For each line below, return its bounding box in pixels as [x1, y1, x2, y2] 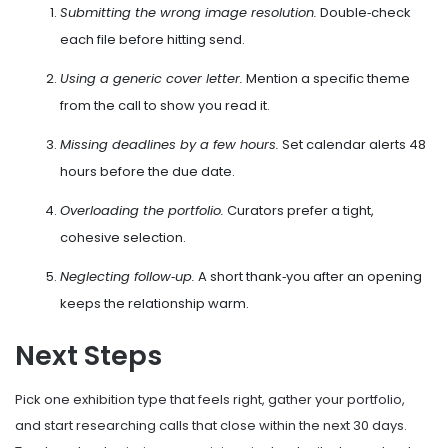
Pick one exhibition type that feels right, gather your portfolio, [15, 390, 405, 410]
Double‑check [317, 2, 411, 22]
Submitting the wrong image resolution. [60, 2, 317, 22]
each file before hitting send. [60, 29, 245, 49]
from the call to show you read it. [60, 95, 270, 115]
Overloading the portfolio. [60, 200, 224, 220]
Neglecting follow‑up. [60, 266, 195, 286]
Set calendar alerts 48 [279, 134, 426, 154]
